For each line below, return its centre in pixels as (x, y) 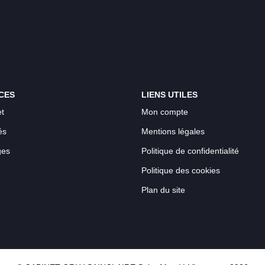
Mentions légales (173, 131)
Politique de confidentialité (190, 151)
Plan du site (163, 190)
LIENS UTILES (169, 94)
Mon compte (165, 112)
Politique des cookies (181, 170)
